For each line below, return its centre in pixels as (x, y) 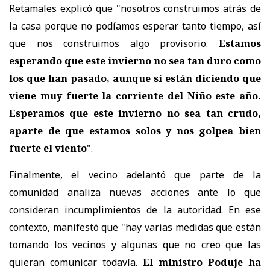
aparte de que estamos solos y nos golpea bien (135, 130)
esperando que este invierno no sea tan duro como (135, 61)
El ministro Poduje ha (202, 262)
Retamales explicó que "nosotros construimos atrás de (135, 8)
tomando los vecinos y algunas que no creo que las (135, 244)
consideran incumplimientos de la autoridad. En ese (135, 209)
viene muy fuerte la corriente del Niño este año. (135, 96)
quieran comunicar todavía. (76, 262)
